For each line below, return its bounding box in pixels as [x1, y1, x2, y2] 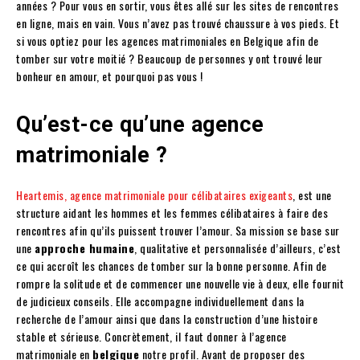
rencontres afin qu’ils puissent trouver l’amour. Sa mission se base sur [16, 222, 340, 239]
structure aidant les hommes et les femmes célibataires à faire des [16, 204, 328, 222]
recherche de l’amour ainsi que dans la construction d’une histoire [16, 310, 317, 328]
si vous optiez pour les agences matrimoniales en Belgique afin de [16, 32, 319, 50]
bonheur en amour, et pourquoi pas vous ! [16, 67, 202, 85]
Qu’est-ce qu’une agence [16, 112, 264, 138]
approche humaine [35, 239, 134, 257]
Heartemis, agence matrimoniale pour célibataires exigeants [16, 186, 292, 204]
